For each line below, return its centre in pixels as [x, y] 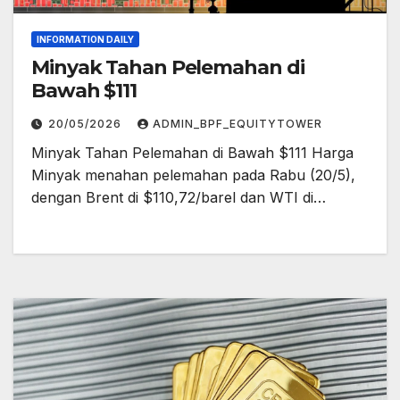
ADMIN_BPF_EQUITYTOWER [237, 123]
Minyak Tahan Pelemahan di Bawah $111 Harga [192, 152]
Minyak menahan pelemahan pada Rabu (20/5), [193, 175]
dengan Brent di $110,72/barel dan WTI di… [179, 197]
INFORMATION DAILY [85, 39]
